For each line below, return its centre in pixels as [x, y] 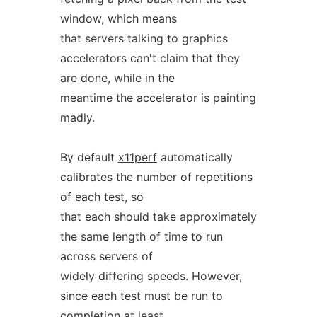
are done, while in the [117, 78]
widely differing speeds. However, [151, 276]
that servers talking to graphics [144, 38]
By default [89, 157]
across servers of [106, 256]
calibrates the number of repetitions [156, 177]
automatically [195, 157]
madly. [77, 117]
